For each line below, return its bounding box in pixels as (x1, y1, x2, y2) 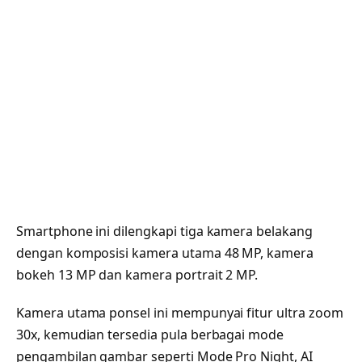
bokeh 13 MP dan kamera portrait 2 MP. (16, 265, 259, 284)
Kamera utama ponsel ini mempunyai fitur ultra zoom (16, 304, 343, 322)
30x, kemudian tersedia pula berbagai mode (16, 326, 284, 344)
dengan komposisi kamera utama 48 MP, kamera (16, 243, 314, 262)
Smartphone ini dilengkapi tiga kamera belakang (16, 221, 313, 240)
